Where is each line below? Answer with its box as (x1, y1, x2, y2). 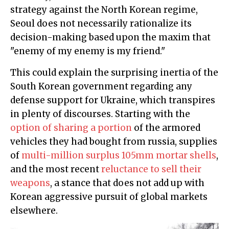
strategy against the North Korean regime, (10, 4, 198, 16)
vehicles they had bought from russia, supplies (10, 136, 217, 148)
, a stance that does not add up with (50, 177, 204, 189)
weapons (10, 177, 50, 189)
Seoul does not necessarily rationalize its (10, 18, 192, 30)
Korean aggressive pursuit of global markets (10, 191, 208, 203)
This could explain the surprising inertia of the (10, 67, 218, 79)
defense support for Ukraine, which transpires (10, 95, 215, 106)
